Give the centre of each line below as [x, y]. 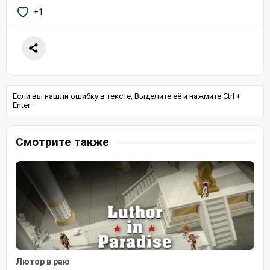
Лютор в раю [43, 262]
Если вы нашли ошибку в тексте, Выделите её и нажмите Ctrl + [127, 96]
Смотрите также [62, 142]
